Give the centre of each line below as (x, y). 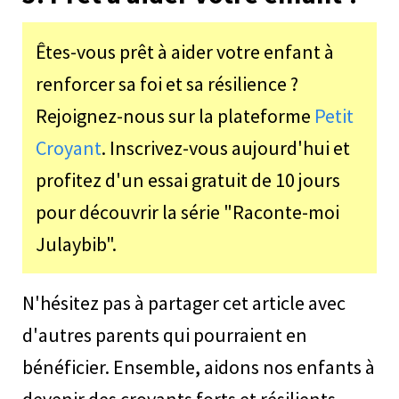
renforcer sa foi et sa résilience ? (167, 84)
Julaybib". (76, 244)
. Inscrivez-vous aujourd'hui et (226, 148)
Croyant (69, 148)
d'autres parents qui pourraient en (165, 335)
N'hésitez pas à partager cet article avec (184, 303)
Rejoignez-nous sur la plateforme (175, 116)
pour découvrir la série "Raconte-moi (187, 212)
